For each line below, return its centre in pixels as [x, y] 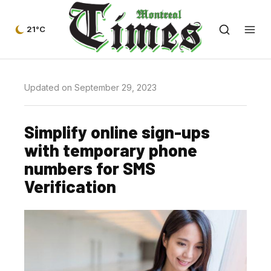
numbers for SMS [90, 168]
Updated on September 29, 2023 [90, 87]
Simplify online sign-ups [117, 132]
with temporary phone [111, 150]
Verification [70, 186]
